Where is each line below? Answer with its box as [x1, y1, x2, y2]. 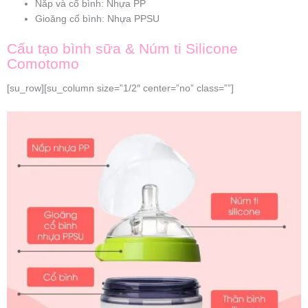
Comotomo [7, 55, 79, 71]
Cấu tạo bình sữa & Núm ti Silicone [7, 40, 238, 56]
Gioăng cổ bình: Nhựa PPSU [35, 14, 160, 25]
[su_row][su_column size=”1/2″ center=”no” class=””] [7, 83, 234, 94]
